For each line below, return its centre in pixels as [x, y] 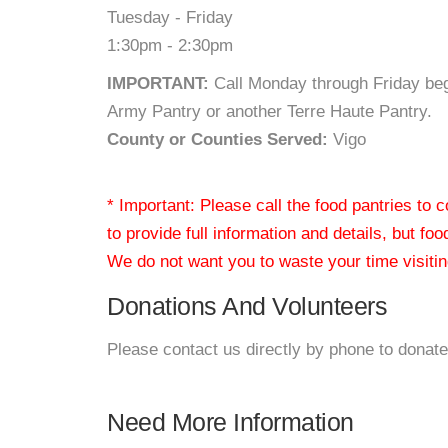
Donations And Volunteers [247, 306]
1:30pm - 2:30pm [170, 45]
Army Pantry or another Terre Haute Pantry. [272, 111]
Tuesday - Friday [170, 17]
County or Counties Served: [217, 139]
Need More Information [230, 422]
